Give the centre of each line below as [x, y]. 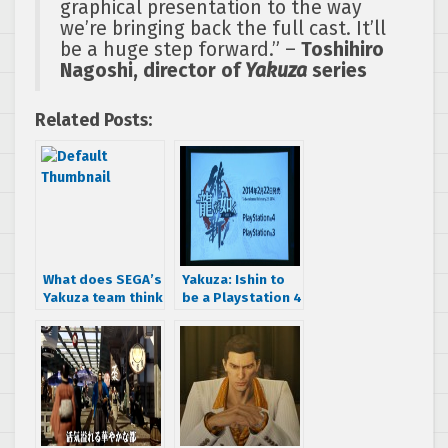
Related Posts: [93, 121]
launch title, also [237, 316]
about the [75, 316]
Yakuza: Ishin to [233, 280]
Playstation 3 [225, 352]
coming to [215, 334]
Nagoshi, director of [152, 71]
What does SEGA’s [102, 280]
